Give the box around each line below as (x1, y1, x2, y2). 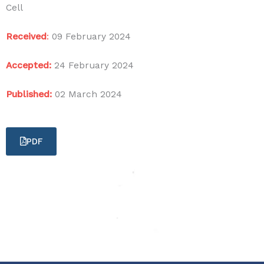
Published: (6, 88, 52, 100)
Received (6, 31, 47, 42)
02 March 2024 (52, 88, 122, 100)
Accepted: (6, 60, 51, 71)
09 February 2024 (49, 31, 131, 42)
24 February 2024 (51, 60, 134, 71)
